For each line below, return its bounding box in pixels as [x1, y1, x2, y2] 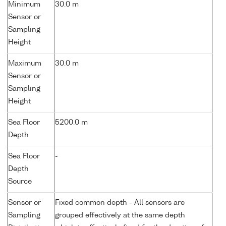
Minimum [8, 1, 40, 9]
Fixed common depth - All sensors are [55, 199, 185, 207]
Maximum [8, 60, 41, 68]
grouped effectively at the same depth [55, 212, 185, 219]
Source [8, 178, 32, 186]
